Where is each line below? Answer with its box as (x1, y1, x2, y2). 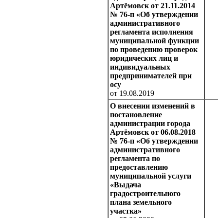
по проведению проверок (110, 45, 198, 54)
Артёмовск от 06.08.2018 (110, 128, 196, 137)
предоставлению (110, 163, 168, 172)
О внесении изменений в (110, 102, 195, 110)
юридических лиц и (110, 54, 178, 63)
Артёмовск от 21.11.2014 (110, 1, 195, 10)
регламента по (110, 154, 160, 163)
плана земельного (110, 198, 172, 207)
